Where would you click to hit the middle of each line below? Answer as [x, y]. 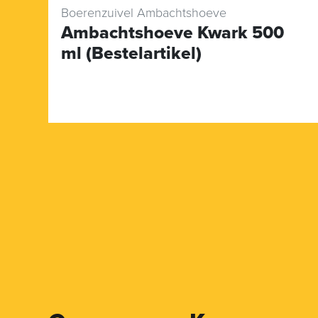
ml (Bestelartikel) [131, 53]
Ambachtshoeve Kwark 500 [172, 32]
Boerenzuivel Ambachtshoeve [144, 12]
